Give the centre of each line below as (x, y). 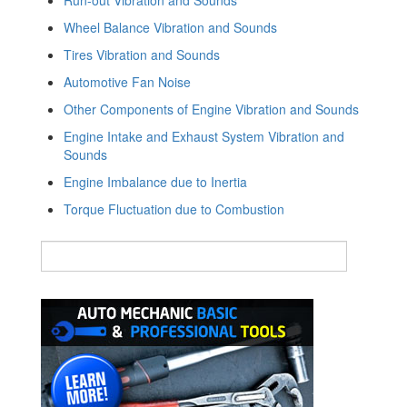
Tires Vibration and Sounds (142, 54)
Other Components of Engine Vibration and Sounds (211, 109)
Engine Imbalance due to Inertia (155, 181)
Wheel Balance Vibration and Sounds (170, 27)
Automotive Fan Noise (127, 81)
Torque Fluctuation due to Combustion (174, 208)
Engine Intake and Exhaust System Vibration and (204, 136)
